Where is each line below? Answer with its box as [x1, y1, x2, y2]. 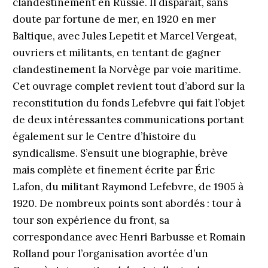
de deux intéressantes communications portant [12, 113, 244, 126]
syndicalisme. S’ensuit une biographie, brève [12, 147, 228, 160]
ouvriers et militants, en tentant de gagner [12, 46, 221, 59]
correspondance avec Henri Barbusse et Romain [12, 230, 246, 243]
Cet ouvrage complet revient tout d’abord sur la [12, 80, 245, 93]
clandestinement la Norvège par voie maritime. [12, 63, 241, 76]
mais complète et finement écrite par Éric [12, 163, 215, 176]
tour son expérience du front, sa [12, 214, 169, 227]
